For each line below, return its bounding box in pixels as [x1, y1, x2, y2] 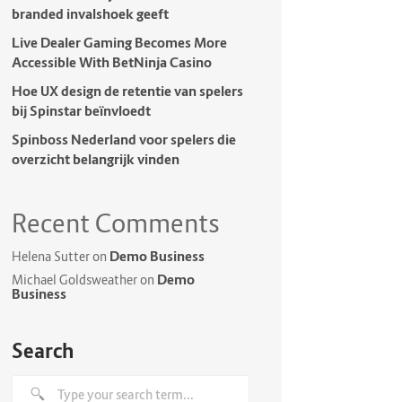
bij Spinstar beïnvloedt [11, 102, 151, 119]
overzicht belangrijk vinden [11, 151, 179, 168]
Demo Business [109, 248, 205, 265]
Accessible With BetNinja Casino [11, 54, 212, 71]
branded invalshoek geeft [11, 5, 169, 22]
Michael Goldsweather [11, 272, 137, 288]
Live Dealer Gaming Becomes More [11, 34, 227, 51]
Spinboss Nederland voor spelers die [11, 131, 236, 148]
